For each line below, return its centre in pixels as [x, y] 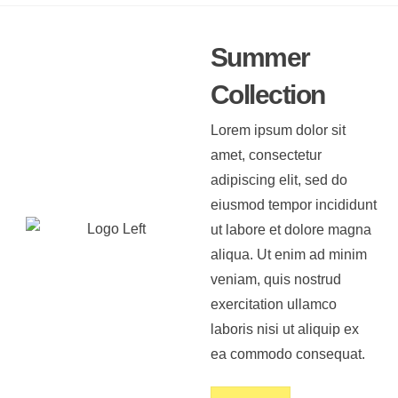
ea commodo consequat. [287, 354]
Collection [267, 94]
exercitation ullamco [273, 304]
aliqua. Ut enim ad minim [288, 254]
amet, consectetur [266, 155]
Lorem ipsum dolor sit [278, 130]
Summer [260, 56]
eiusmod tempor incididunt [293, 204]
